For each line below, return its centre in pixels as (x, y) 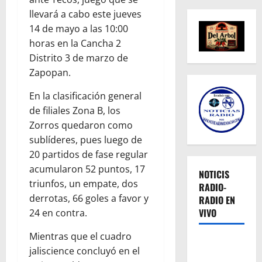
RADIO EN (217, 200)
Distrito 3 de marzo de (79, 58)
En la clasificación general (85, 96)
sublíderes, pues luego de (86, 139)
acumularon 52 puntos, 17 (87, 169)
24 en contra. (58, 213)
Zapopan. (50, 72)
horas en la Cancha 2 (75, 43)
